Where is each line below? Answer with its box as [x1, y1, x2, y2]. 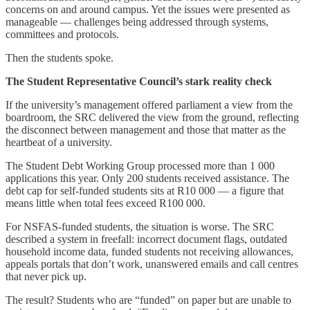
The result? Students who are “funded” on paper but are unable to [6, 293, 291, 306]
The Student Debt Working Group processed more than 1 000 [6, 159, 275, 172]
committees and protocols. [6, 28, 119, 40]
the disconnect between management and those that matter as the [6, 123, 286, 136]
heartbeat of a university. [6, 136, 112, 148]
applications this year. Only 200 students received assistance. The [6, 172, 289, 184]
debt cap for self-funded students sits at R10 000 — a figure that [6, 184, 284, 197]
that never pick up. [6, 270, 86, 282]
